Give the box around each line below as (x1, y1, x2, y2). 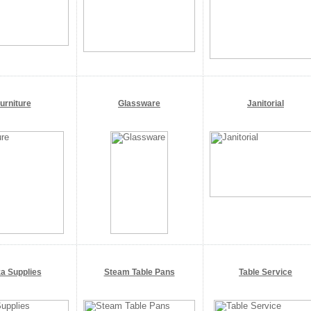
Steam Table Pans (103, 267, 175, 277)
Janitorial (247, 99, 284, 108)
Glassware (118, 99, 160, 108)
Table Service (239, 267, 292, 277)
